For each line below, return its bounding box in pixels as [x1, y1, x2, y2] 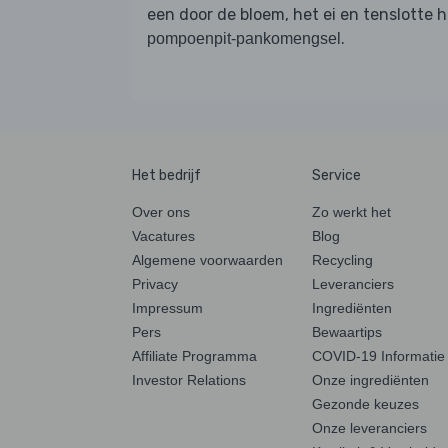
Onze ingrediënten [312, 371, 429, 388]
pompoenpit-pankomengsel [147, 29, 341, 47]
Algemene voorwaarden [132, 251, 283, 268]
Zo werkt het [312, 203, 391, 220]
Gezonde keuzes [312, 395, 419, 412]
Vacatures [132, 227, 195, 244]
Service [312, 166, 361, 184]
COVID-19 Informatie [312, 347, 445, 364]
